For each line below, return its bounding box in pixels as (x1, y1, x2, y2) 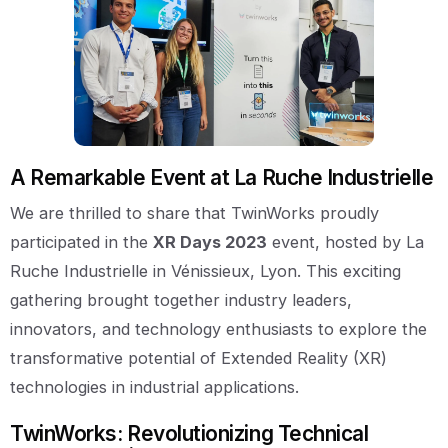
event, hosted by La (267, 231, 424, 252)
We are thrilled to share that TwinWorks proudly (10, 202, 379, 223)
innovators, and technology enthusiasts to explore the (10, 318, 427, 339)
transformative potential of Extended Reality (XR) (10, 347, 387, 368)
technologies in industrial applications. (10, 376, 299, 397)
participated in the (10, 231, 153, 252)
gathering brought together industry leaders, (10, 289, 352, 310)
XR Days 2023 (153, 231, 267, 252)
